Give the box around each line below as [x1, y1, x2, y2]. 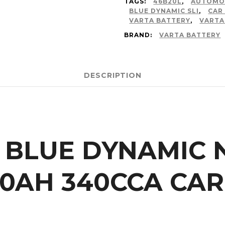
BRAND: [124, 31, 155, 39]
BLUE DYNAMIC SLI [129, 7, 199, 15]
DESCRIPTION [83, 71, 142, 80]
